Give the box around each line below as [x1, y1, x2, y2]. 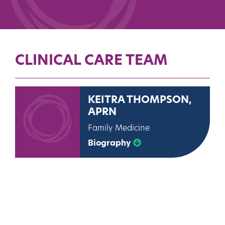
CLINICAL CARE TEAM [15, 54, 168, 68]
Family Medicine [88, 124, 150, 133]
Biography [88, 139, 134, 148]
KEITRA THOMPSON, [88, 95, 192, 105]
